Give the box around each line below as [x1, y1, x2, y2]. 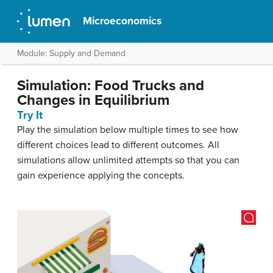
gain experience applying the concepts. [17, 169, 185, 182]
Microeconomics [83, 15, 162, 27]
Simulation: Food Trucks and [17, 77, 204, 94]
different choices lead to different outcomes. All [17, 139, 219, 151]
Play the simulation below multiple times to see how [17, 124, 238, 136]
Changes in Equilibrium [17, 91, 169, 109]
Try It [17, 108, 43, 122]
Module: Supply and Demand [17, 48, 126, 58]
